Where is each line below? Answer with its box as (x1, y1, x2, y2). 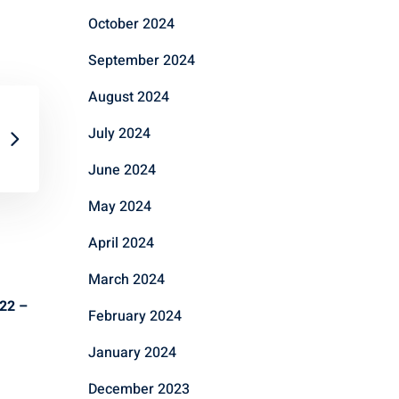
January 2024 (87, 341, 176, 363)
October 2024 (87, 12, 175, 35)
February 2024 (87, 305, 182, 327)
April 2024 (87, 232, 154, 254)
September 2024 (87, 49, 195, 71)
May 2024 (87, 195, 151, 217)
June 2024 (87, 159, 156, 181)
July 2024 (87, 122, 151, 144)
